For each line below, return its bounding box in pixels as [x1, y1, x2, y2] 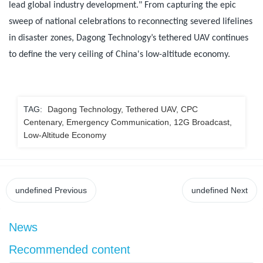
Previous [52, 186, 87, 195]
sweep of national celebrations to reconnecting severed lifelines [9, 17, 252, 27]
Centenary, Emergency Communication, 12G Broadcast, [23, 117, 232, 127]
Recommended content [9, 243, 130, 257]
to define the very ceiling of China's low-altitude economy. [9, 50, 230, 60]
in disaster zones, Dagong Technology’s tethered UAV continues [9, 33, 248, 43]
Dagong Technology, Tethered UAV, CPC [48, 104, 198, 114]
